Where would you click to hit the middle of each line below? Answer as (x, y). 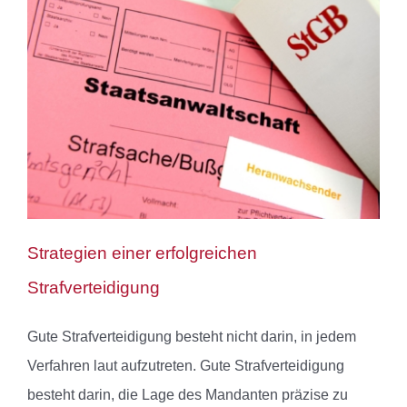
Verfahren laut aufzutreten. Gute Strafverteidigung (186, 366)
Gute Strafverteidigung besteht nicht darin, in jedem (192, 337)
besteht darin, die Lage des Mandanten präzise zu (188, 395)
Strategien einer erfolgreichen (142, 253)
